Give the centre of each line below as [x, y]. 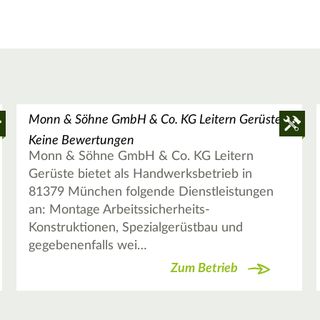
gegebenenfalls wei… [87, 246]
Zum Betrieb [204, 268]
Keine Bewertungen [81, 141]
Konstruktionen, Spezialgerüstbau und [135, 228]
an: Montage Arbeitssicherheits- [119, 210]
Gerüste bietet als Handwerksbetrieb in [140, 175]
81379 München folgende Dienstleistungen [151, 192]
